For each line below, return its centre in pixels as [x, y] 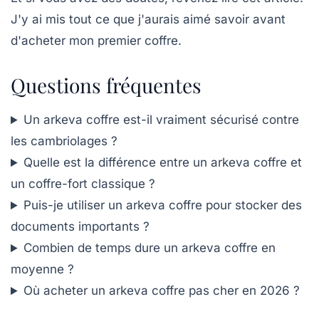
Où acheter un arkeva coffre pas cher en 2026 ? [162, 291]
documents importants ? [80, 227]
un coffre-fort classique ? [83, 184]
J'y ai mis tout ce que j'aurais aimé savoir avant [148, 20]
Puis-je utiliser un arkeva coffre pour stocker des [163, 205]
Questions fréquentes [106, 85]
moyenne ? [42, 270]
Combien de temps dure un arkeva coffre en [150, 248]
